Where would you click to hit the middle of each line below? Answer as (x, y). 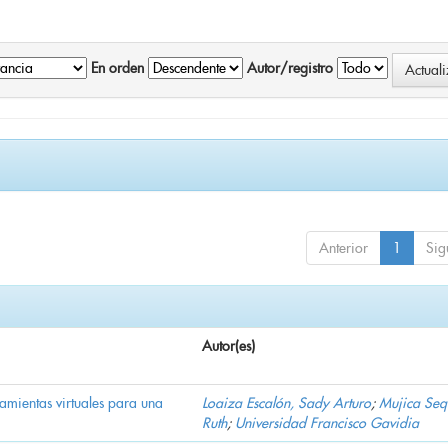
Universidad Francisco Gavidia (327, 423)
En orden (117, 68)
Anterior (343, 248)
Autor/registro (290, 68)
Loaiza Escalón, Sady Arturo (286, 403)
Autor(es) (228, 346)
